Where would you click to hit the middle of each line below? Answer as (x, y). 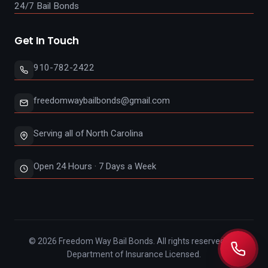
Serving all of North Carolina (88, 134)
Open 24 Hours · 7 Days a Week (95, 167)
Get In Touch (47, 41)
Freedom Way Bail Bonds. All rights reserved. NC (148, 241)
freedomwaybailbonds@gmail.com (102, 101)
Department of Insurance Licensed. (134, 255)
